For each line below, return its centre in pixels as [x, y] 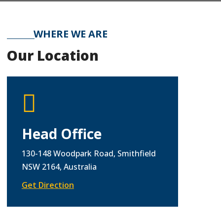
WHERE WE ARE [70, 34]
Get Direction [48, 185]
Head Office [61, 133]
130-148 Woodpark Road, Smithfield [89, 153]
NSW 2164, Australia [59, 166]
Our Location [53, 55]
